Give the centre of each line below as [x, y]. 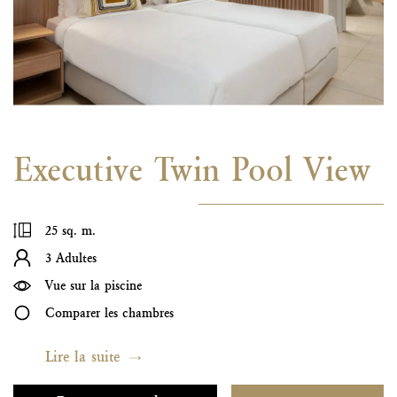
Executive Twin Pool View [192, 169]
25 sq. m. [70, 230]
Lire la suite [82, 356]
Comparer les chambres [109, 312]
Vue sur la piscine [93, 285]
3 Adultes [71, 257]
